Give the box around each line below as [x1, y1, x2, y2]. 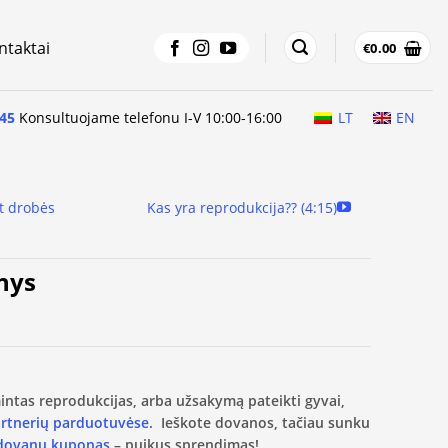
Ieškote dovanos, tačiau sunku [153, 412, 370, 432]
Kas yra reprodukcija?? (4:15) [146, 198, 337, 217]
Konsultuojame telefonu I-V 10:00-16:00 [15, 107, 283, 127]
